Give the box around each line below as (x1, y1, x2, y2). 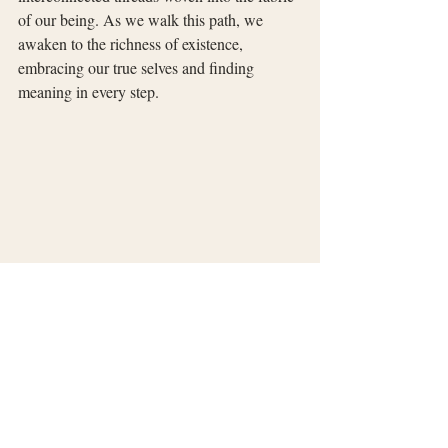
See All (278, 367, 320, 387)
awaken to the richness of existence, (18, 32, 247, 54)
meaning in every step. (18, 80, 159, 102)
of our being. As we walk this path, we (18, 8, 267, 30)
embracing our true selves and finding (18, 56, 258, 78)
